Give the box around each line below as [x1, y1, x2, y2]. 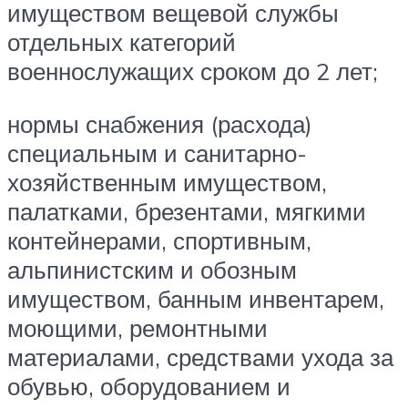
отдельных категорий [7, 27, 236, 57]
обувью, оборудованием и [7, 371, 291, 401]
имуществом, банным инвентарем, [7, 283, 384, 313]
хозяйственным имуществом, [7, 167, 327, 197]
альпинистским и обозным [7, 254, 297, 284]
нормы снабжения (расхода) [7, 108, 312, 138]
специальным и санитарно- [7, 138, 307, 168]
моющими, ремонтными [7, 312, 268, 342]
